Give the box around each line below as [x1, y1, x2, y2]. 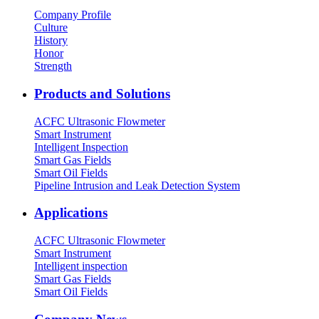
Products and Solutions [34, 85, 170, 101]
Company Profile [34, 9, 111, 21]
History [34, 34, 68, 47]
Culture [34, 21, 68, 34]
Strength [34, 60, 72, 73]
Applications [34, 205, 108, 221]
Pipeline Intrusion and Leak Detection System [34, 179, 240, 192]
